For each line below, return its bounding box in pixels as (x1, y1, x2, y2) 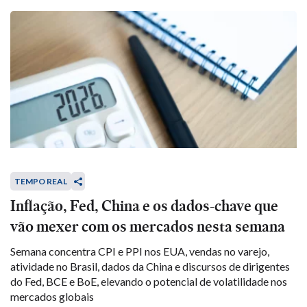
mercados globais (10, 290, 94, 303)
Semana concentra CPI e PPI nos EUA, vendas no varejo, (10, 245, 269, 258)
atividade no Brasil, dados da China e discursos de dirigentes (10, 260, 290, 273)
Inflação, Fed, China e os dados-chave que (10, 195, 278, 217)
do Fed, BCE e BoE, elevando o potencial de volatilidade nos (10, 275, 287, 288)
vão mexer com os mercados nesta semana (10, 216, 285, 237)
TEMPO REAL (14, 176, 67, 186)
